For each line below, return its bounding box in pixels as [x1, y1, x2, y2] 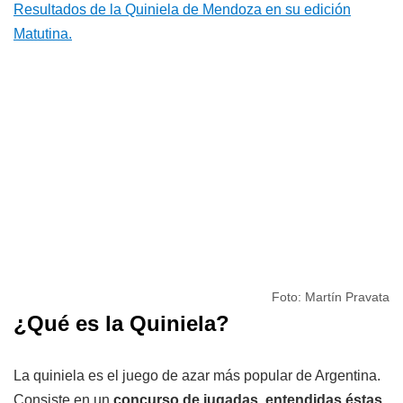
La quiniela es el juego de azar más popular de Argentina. [13, 367, 381, 383]
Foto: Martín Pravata [272, 289, 390, 304]
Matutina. [13, 25, 72, 41]
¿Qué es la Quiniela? [13, 310, 229, 336]
